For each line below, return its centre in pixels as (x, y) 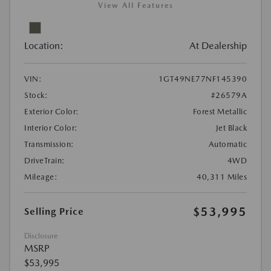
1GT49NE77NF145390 (202, 79)
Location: (44, 46)
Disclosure (41, 236)
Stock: (36, 96)
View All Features (135, 6)
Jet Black (231, 128)
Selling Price (54, 212)
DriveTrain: (45, 161)
